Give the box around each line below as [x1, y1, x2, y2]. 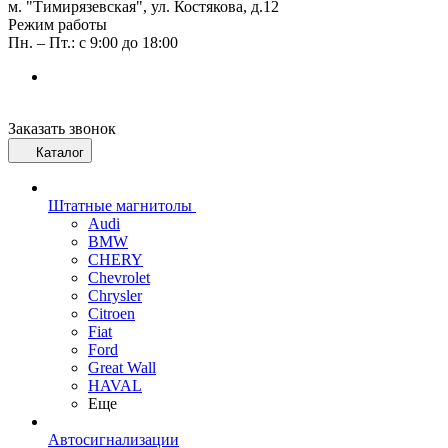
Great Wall [88, 359, 156, 376]
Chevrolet [88, 269, 150, 286]
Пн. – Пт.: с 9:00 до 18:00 [8, 34, 178, 51]
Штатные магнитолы [48, 197, 192, 214]
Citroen [88, 305, 135, 322]
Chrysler [88, 287, 142, 304]
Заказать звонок [8, 120, 116, 137]
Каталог [36, 145, 84, 160]
